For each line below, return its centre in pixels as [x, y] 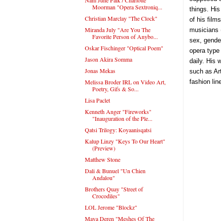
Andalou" [103, 177]
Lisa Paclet [97, 100]
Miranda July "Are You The [117, 29]
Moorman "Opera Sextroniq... [127, 7]
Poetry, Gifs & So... [115, 89]
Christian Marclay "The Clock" [121, 18]
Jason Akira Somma [108, 59]
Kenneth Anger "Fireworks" [118, 111]
